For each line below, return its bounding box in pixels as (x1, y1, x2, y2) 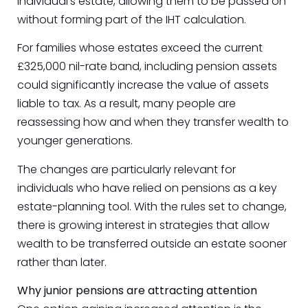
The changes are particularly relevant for (17, 161, 236, 177)
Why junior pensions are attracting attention (17, 282, 257, 298)
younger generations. (17, 133, 133, 149)
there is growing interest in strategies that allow (17, 217, 269, 233)
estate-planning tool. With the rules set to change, (17, 198, 287, 214)
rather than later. (17, 254, 107, 270)
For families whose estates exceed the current (17, 40, 263, 56)
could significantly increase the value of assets (17, 77, 269, 93)
